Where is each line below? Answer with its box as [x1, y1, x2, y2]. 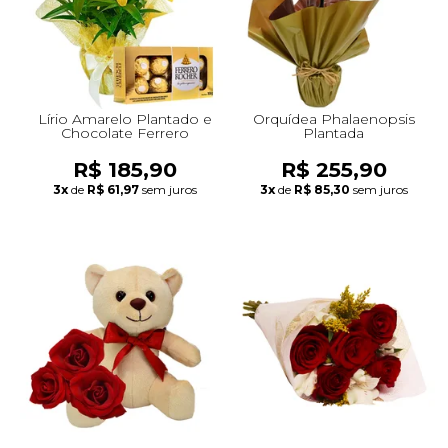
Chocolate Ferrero [60, 123, 189, 142]
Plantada [303, 123, 364, 142]
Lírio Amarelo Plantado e [37, 109, 212, 128]
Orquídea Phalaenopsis [252, 109, 415, 128]
